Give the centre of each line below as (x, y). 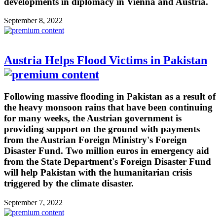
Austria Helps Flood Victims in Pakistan (106, 60)
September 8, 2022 (33, 21)
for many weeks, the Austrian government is (93, 118)
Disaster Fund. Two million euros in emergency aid (107, 151)
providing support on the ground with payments (102, 129)
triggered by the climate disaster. (69, 184)
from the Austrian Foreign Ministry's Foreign (95, 140)
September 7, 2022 (33, 203)
